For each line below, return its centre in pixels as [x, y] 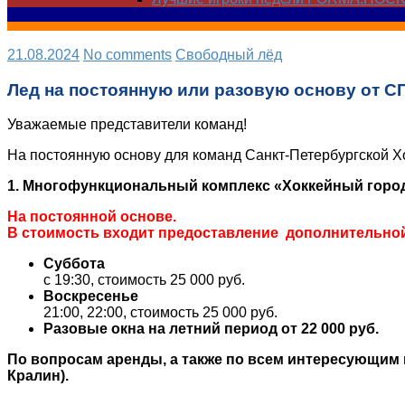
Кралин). [38, 376]
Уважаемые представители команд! [127, 125]
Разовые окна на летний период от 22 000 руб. [211, 329]
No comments [127, 55]
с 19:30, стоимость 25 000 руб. [144, 280]
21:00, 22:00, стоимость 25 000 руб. [160, 313]
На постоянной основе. [92, 217]
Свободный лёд [229, 55]
